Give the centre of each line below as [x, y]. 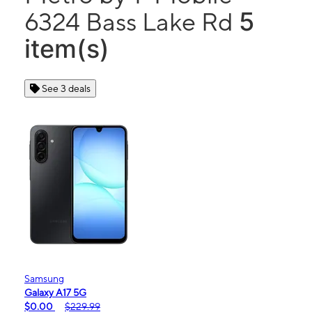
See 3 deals [66, 88]
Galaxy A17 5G [55, 292]
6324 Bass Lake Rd [132, 22]
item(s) [67, 49]
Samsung [44, 279]
